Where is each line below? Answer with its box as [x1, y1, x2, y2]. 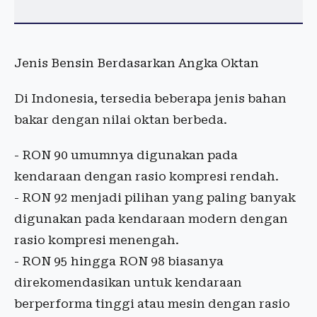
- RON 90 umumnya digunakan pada [14, 148, 238, 163]
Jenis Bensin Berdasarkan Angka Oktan [14, 56, 259, 71]
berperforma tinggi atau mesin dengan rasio [14, 296, 290, 311]
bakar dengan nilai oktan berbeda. [14, 113, 227, 127]
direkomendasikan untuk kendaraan [14, 275, 242, 290]
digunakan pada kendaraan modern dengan [14, 212, 288, 226]
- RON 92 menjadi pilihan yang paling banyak [14, 190, 296, 205]
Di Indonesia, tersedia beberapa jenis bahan [14, 91, 287, 106]
